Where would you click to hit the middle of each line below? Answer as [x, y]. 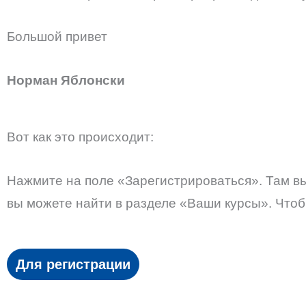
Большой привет [57, 37]
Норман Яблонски [68, 80]
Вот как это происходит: [80, 137]
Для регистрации [73, 265]
